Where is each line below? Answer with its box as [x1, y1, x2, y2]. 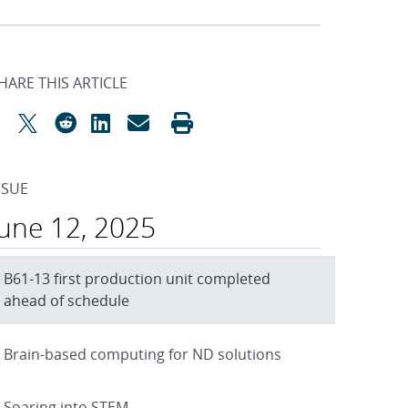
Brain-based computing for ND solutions [4, 343, 281, 364]
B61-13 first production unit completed [4, 269, 270, 290]
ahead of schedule [4, 291, 129, 311]
